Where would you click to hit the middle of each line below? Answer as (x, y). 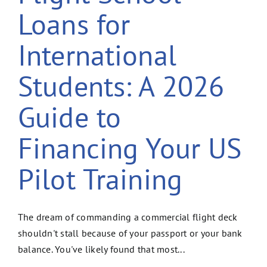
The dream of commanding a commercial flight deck (128, 217)
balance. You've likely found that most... (101, 249)
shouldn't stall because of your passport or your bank (130, 233)
